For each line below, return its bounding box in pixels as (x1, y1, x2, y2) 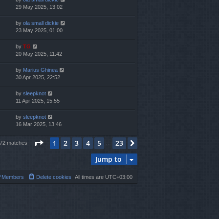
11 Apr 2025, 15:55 (16, 98, 60, 104)
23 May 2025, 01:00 (16, 27, 63, 34)
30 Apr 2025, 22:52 (16, 74, 60, 81)
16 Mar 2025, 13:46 (16, 121, 62, 128)
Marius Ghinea (23, 67, 58, 73)
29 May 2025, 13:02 (16, 4, 63, 10)
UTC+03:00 (105, 174, 132, 180)
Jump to (95, 154, 122, 164)
